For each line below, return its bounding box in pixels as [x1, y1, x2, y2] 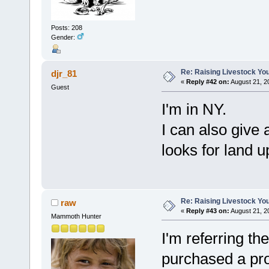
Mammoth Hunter [50, 212, 101, 220]
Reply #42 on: [186, 78, 229, 86]
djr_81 [51, 68, 77, 79]
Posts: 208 [50, 24, 82, 32]
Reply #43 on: [186, 207, 229, 214]
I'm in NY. [161, 100, 226, 119]
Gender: [50, 34, 77, 41]
